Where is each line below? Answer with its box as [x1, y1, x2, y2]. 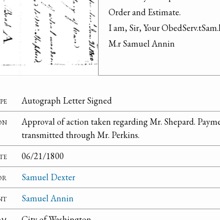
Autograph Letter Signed [22, 95, 112, 107]
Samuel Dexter [22, 171, 75, 183]
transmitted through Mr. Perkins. [22, 129, 139, 141]
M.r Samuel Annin [109, 38, 175, 49]
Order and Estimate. [109, 6, 181, 18]
